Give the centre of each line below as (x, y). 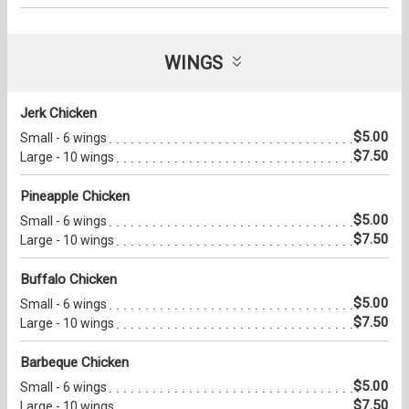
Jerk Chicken (58, 114)
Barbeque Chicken (74, 363)
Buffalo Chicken (68, 280)
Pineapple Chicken (75, 197)
